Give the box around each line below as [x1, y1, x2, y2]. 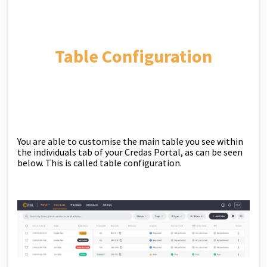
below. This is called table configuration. [17, 156, 184, 169]
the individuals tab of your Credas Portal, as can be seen [17, 145, 243, 158]
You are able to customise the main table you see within [17, 135, 243, 147]
